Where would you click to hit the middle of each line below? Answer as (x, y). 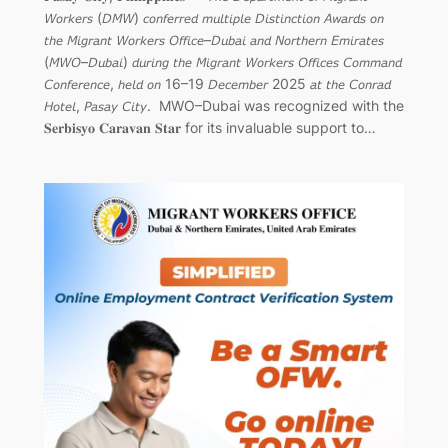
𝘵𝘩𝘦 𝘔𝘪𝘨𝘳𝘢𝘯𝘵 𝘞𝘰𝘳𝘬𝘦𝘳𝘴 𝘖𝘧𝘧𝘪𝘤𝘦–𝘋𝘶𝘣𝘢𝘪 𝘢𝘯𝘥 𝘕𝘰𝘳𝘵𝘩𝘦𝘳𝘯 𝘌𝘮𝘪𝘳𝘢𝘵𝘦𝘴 (213, 40)
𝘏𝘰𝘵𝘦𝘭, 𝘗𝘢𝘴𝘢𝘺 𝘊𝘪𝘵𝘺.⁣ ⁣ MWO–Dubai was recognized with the (223, 106)
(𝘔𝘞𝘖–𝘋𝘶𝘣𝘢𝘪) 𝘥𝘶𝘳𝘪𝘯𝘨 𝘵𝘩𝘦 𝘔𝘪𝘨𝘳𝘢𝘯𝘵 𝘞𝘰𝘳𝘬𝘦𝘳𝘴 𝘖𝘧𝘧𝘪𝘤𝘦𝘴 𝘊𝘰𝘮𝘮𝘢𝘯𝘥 (222, 62)
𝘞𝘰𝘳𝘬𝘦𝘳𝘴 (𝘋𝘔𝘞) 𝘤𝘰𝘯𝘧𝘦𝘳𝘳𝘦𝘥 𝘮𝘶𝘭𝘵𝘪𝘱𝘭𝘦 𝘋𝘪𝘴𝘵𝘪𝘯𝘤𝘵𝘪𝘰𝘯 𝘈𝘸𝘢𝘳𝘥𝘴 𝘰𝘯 (213, 18)
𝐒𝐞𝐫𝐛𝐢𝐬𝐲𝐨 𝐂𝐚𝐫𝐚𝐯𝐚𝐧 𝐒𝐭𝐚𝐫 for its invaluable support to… (209, 128)
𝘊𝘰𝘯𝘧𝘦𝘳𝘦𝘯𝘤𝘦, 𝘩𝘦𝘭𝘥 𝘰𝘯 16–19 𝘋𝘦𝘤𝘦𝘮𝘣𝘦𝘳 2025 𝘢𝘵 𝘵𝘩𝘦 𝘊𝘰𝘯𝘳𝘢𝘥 (217, 84)
